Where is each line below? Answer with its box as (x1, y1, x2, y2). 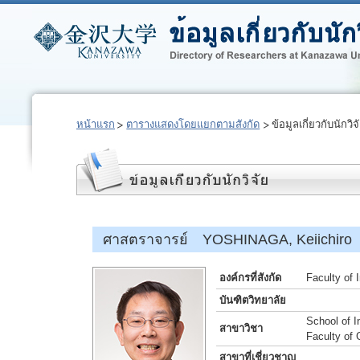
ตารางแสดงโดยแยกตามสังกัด (126, 118, 260, 130)
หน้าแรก (76, 118, 115, 130)
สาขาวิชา (219, 322, 263, 334)
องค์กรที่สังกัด (219, 272, 281, 284)
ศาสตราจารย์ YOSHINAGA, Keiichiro (102, 231, 352, 247)
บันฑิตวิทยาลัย (219, 294, 286, 306)
